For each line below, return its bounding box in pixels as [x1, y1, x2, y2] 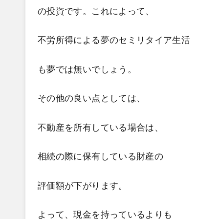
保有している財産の [82, 152, 164, 161]
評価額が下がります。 [38, 180, 128, 191]
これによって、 [91, 6, 154, 16]
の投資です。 [38, 6, 92, 16]
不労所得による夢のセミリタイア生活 [38, 35, 191, 45]
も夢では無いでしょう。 [38, 64, 136, 74]
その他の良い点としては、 [38, 93, 146, 103]
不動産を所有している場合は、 [38, 122, 164, 132]
